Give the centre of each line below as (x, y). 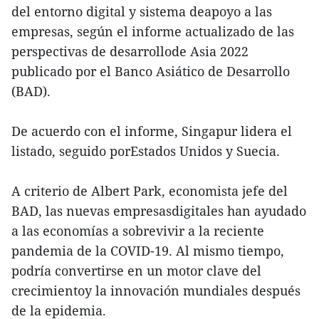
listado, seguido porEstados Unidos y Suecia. (146, 151)
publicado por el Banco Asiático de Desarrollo (151, 72)
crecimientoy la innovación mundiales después (156, 291)
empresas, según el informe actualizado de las (153, 32)
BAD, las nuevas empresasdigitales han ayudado (159, 211)
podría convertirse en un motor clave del (136, 271)
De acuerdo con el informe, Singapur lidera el (152, 131)
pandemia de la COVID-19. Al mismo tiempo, (148, 251)
